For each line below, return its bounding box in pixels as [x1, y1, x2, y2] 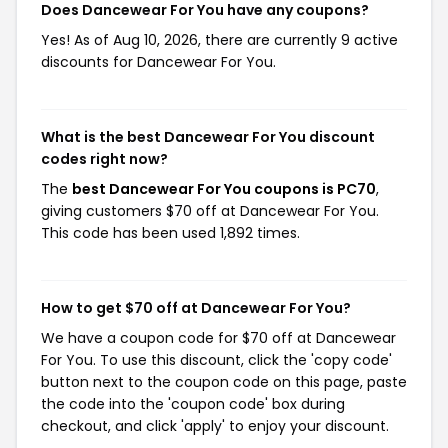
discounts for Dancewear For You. [41, 52, 276, 72]
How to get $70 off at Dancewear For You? [41, 298, 351, 318]
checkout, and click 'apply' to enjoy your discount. [41, 416, 389, 436]
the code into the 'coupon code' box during [41, 394, 345, 414]
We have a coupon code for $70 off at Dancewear [41, 328, 396, 348]
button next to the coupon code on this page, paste [41, 372, 407, 392]
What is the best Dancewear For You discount [41, 127, 375, 147]
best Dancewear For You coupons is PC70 [72, 179, 376, 199]
